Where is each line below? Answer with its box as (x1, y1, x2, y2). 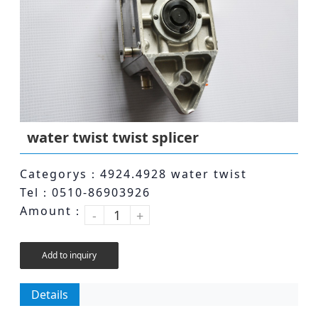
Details (31, 287, 68, 302)
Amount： (20, 203, 84, 219)
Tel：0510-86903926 (20, 185, 150, 200)
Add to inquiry (42, 249, 97, 261)
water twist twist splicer (27, 128, 199, 147)
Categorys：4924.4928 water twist (20, 166, 247, 182)
